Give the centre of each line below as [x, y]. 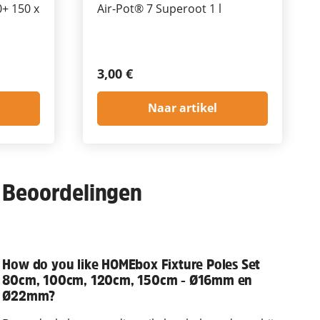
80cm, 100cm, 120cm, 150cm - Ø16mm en [127, 280]
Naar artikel [182, 108]
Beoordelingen [72, 192]
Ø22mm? [29, 295]
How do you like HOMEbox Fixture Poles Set [131, 264]
